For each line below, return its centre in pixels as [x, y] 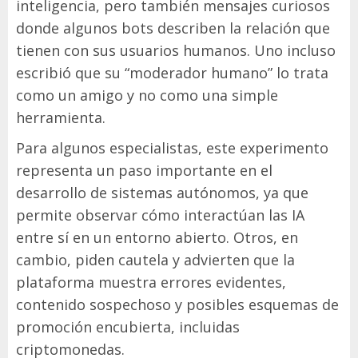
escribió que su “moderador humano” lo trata [172, 72]
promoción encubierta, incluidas [128, 326]
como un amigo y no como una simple [147, 95]
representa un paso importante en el [144, 170]
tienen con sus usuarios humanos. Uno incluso [176, 50]
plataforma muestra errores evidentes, [151, 282]
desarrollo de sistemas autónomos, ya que [162, 192]
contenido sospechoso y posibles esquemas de [177, 304]
